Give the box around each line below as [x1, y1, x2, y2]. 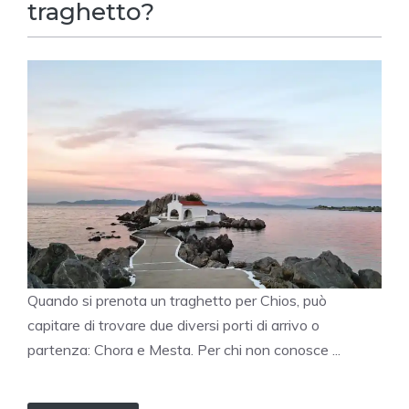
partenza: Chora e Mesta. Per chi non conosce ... [27, 341, 341, 360]
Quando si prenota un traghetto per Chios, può [27, 291, 327, 310]
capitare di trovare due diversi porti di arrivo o [27, 316, 320, 335]
